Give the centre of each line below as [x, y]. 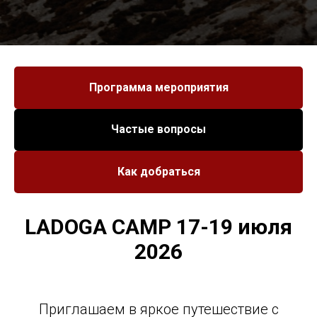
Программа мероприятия [158, 87]
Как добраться [158, 171]
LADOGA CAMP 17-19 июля [158, 226]
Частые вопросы [158, 129]
